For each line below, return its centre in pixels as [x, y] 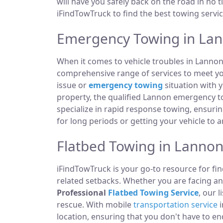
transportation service [175, 205]
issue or [73, 85]
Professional [82, 193]
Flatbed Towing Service [153, 193]
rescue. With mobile [95, 205]
